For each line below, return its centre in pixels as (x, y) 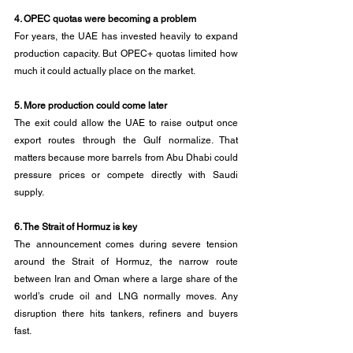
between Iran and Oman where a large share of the (126, 279)
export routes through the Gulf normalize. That (126, 140)
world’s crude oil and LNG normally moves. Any (126, 296)
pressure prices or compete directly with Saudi (126, 175)
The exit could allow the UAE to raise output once (126, 123)
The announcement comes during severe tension (126, 244)
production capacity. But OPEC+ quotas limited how (126, 54)
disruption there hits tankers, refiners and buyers (126, 314)
